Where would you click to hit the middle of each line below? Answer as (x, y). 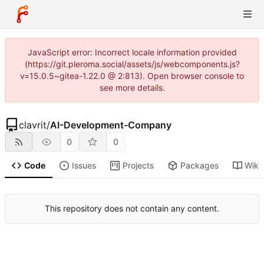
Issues (84, 166)
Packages (199, 166)
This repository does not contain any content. (132, 209)
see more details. (132, 88)
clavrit (33, 125)
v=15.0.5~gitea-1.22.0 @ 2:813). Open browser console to (132, 76)
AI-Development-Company (111, 125)
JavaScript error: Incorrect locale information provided (132, 52)
